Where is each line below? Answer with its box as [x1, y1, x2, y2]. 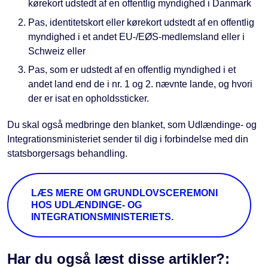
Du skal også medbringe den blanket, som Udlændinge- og [7, 120, 257, 130]
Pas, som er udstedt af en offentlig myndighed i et [28, 65, 236, 75]
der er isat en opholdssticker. [28, 93, 149, 104]
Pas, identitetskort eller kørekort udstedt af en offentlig [28, 17, 254, 28]
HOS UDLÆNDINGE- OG [31, 200, 142, 211]
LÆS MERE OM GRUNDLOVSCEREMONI [31, 188, 218, 199]
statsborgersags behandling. [7, 148, 127, 159]
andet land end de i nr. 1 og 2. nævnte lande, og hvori [28, 79, 252, 90]
